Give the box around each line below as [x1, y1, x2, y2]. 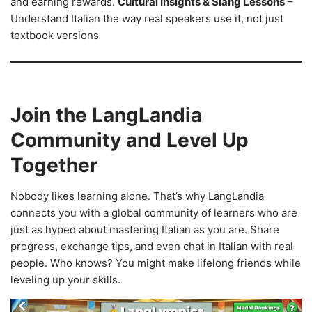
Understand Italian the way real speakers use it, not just [10, 11, 283, 25]
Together [10, 153, 97, 177]
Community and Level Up [10, 127, 249, 152]
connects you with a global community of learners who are [10, 205, 297, 219]
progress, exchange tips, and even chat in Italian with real [10, 239, 293, 253]
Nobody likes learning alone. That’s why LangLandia [10, 189, 264, 203]
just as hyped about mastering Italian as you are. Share [10, 222, 279, 236]
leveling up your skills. [10, 272, 120, 286]
